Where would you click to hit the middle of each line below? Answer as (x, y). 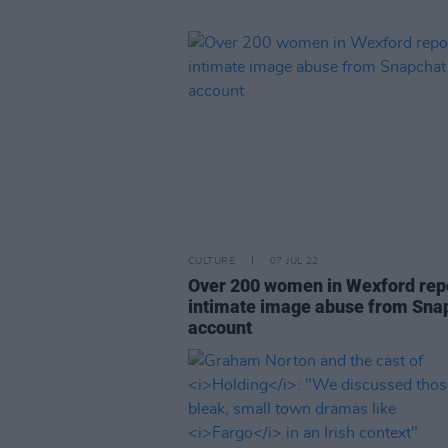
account (220, 327)
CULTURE (211, 261)
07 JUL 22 (294, 261)
